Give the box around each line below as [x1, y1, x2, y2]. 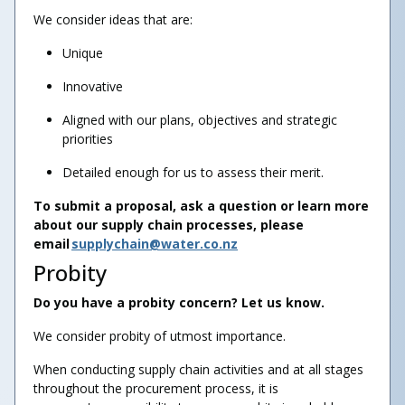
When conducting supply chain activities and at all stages [33, 361, 363, 378]
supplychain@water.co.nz [71, 235, 238, 252]
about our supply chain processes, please [33, 216, 304, 233]
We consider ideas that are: [33, 11, 193, 28]
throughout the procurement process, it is [33, 380, 278, 397]
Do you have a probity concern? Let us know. [33, 294, 325, 311]
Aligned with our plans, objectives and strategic [62, 111, 337, 128]
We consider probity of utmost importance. [33, 327, 286, 344]
